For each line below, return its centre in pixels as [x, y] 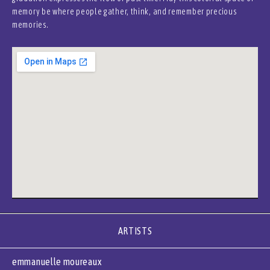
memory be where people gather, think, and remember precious [124, 11]
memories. [30, 25]
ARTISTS [135, 231]
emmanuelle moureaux [57, 262]
